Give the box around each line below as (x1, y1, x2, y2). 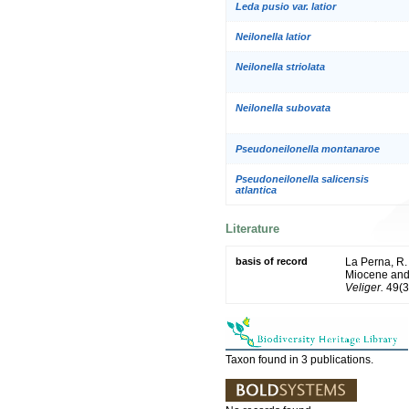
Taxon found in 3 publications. (225, 352, 373, 366)
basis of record (236, 255, 308, 267)
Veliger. (345, 280, 383, 294)
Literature (225, 222, 279, 236)
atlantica (236, 184, 277, 195)
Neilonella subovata (236, 101, 330, 113)
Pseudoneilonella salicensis (236, 173, 369, 184)
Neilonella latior (236, 30, 310, 42)
